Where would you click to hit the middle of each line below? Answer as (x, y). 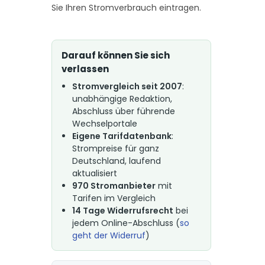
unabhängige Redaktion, (122, 99)
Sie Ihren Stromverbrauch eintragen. (126, 8)
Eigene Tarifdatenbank (122, 136)
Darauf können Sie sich (115, 55)
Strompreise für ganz (115, 148)
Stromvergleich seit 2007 (127, 86)
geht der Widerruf (109, 235)
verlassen (85, 69)
